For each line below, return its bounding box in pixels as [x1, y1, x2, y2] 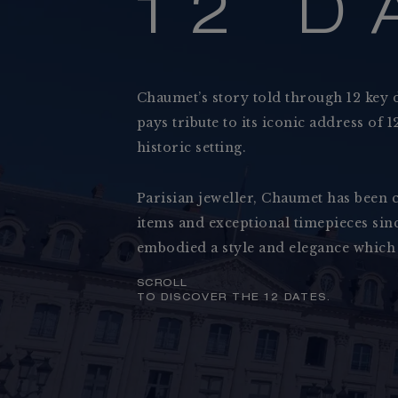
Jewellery [153, 231, 258, 250]
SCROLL [136, 278, 188, 289]
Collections [153, 203, 234, 220]
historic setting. [136, 139, 247, 155]
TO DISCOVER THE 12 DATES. [136, 292, 331, 303]
